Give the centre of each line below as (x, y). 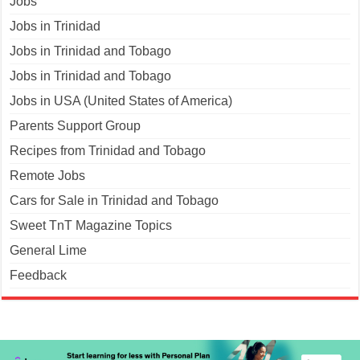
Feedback (39, 276)
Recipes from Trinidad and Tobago (108, 151)
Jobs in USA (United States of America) (121, 101)
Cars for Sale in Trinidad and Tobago (115, 201)
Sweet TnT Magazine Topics (91, 226)
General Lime (49, 251)
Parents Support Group (76, 126)
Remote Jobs (48, 176)
